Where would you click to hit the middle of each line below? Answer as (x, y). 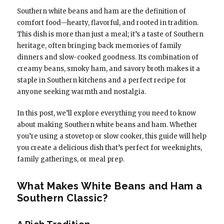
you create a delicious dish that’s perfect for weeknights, (109, 148)
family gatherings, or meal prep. (70, 159)
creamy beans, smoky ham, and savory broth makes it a (108, 69)
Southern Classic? (62, 198)
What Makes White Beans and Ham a (109, 186)
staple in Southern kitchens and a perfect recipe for (101, 80)
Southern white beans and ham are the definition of (101, 11)
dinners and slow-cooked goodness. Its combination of (107, 57)
